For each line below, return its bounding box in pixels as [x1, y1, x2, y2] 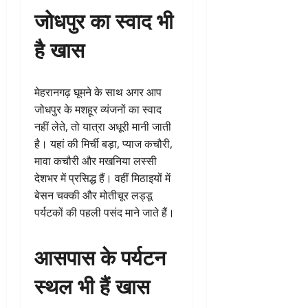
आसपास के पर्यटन [34, 240, 166, 272]
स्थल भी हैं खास [34, 269, 150, 300]
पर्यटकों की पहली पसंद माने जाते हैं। [34, 204, 175, 220]
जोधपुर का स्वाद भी [34, 3, 173, 35]
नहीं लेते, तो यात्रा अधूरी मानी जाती [34, 118, 171, 134]
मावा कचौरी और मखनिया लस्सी [34, 153, 157, 168]
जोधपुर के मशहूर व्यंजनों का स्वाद [34, 101, 162, 117]
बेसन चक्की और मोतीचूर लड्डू [34, 187, 153, 203]
